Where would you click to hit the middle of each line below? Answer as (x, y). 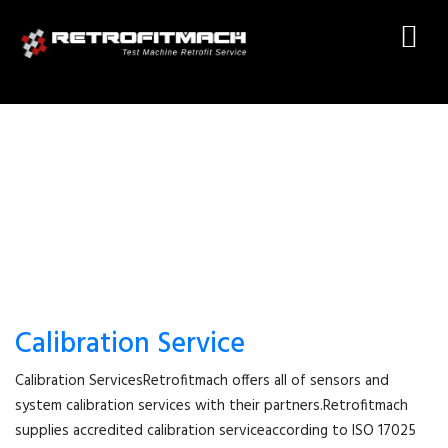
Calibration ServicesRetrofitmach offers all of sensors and (202, 381)
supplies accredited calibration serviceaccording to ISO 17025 (215, 431)
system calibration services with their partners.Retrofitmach (211, 406)
